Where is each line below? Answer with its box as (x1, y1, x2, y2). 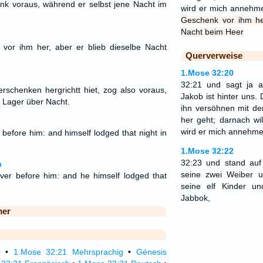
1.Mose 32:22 (180, 146, 234, 156)
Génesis (136, 247, 167, 257)
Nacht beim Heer (180, 27, 244, 36)
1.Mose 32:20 (180, 68, 234, 77)
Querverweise (185, 50, 242, 60)
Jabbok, (180, 193, 210, 203)
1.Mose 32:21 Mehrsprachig (13, 247, 123, 257)
